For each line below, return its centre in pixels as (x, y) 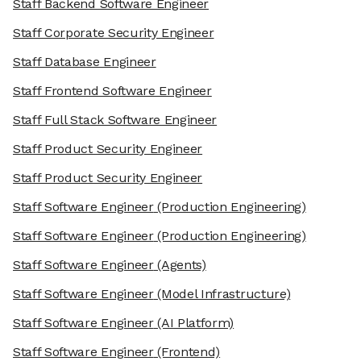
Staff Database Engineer (85, 62)
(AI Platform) (194, 323)
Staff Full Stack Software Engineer (115, 120)
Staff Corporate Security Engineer (114, 33)
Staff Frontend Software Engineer (112, 91)
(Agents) (180, 265)
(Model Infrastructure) (222, 294)
